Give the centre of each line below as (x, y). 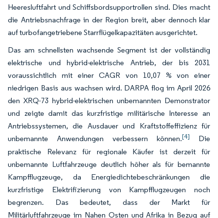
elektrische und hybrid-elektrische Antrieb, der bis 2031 (109, 62)
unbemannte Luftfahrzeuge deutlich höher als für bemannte (109, 164)
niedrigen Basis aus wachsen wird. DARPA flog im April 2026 (109, 88)
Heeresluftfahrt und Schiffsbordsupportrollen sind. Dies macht (109, 7)
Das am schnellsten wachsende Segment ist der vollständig (109, 50)
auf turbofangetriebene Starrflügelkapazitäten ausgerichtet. (103, 32)
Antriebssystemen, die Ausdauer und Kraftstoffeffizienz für (109, 126)
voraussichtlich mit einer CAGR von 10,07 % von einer (109, 75)
